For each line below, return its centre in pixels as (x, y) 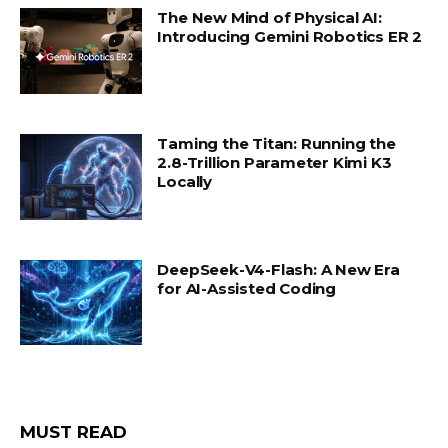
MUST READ (73, 432)
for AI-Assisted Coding (246, 288)
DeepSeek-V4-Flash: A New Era (278, 269)
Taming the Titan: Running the (276, 144)
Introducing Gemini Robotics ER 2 (289, 37)
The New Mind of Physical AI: (269, 18)
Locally (184, 182)
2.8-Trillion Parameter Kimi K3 (274, 163)
